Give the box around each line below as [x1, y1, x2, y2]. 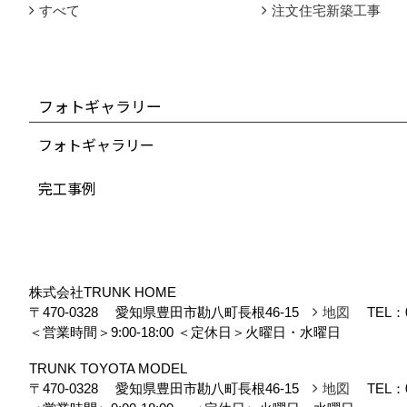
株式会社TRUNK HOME [29, 283, 176, 300]
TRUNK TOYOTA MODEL [29, 360, 187, 376]
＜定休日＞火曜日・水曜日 [174, 323, 341, 340]
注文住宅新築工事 [271, 2, 381, 18]
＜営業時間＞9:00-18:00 [29, 323, 174, 340]
